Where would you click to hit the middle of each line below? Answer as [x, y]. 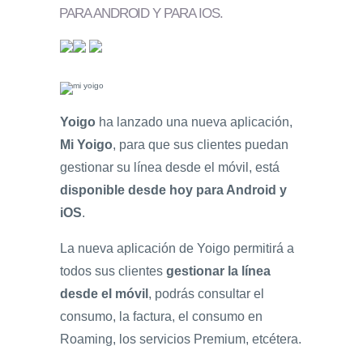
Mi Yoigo [86, 144]
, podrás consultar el [206, 293]
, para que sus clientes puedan [201, 144]
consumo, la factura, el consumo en [161, 316]
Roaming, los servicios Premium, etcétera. [181, 339]
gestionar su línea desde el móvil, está [170, 167]
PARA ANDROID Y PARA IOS [139, 13]
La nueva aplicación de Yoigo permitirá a [177, 248]
